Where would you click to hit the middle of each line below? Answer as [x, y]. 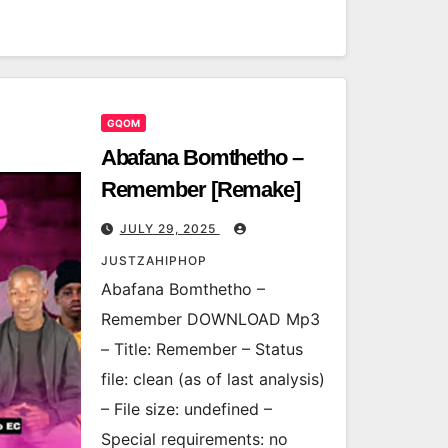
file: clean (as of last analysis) [212, 379]
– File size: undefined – [186, 409]
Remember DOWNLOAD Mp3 [210, 319]
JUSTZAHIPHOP [153, 260]
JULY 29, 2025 [169, 228]
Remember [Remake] [200, 189]
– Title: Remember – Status [201, 349]
